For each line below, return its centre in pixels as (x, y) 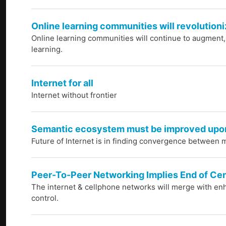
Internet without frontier (74, 95)
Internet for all (62, 83)
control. (45, 198)
